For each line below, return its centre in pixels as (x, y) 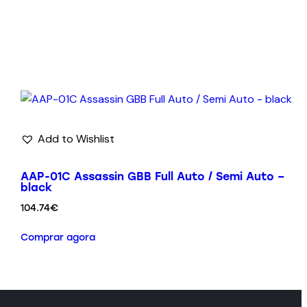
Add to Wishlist (76, 138)
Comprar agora (58, 238)
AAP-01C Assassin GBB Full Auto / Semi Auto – (152, 176)
